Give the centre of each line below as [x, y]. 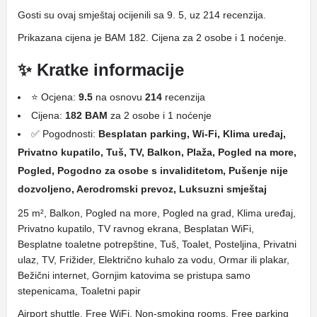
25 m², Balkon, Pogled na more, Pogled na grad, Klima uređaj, [157, 213]
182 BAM [86, 115]
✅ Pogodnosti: [65, 134]
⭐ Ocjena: [55, 97]
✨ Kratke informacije [101, 70]
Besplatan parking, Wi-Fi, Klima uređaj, [192, 134]
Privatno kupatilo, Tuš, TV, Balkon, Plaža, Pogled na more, [157, 152]
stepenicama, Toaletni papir [79, 291]
